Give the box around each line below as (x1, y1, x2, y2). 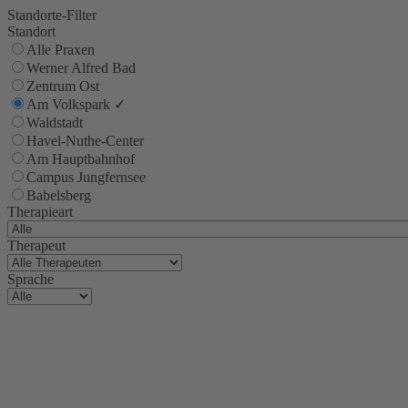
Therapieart (7, 203, 73, 219)
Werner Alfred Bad (26, 59, 136, 76)
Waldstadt (26, 114, 83, 130)
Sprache (7, 270, 54, 287)
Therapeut (7, 237, 66, 253)
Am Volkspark (26, 96, 114, 112)
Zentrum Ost (26, 77, 99, 94)
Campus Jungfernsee (26, 168, 146, 185)
